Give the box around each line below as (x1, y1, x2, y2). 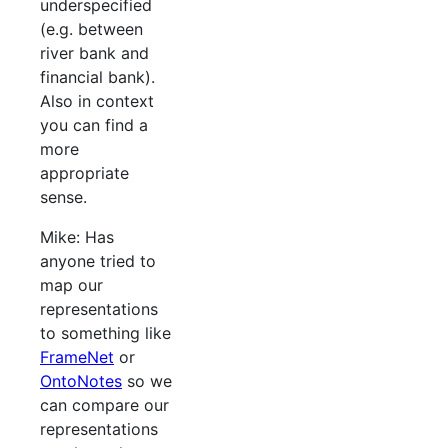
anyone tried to (40, 251, 156, 272)
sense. (40, 187, 87, 208)
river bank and (40, 43, 149, 64)
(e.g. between (40, 19, 143, 40)
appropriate (40, 163, 129, 184)
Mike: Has (40, 227, 114, 248)
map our (40, 275, 103, 296)
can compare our (40, 395, 169, 416)
